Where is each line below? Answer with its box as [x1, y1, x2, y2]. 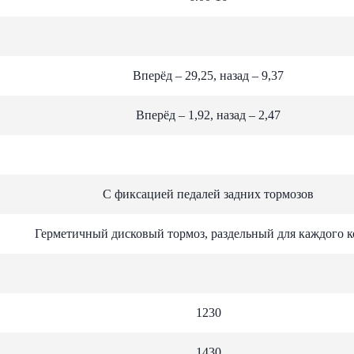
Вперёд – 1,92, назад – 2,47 [136, 107, 281, 122]
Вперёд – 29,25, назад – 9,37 [133, 68, 284, 82]
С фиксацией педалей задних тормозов [103, 186, 314, 201]
